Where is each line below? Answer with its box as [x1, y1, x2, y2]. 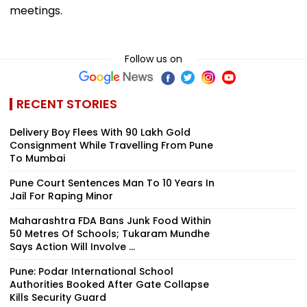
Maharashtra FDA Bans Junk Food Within [10, 213, 211, 228]
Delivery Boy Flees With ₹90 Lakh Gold [10, 125, 191, 139]
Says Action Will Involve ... [10, 239, 135, 254]
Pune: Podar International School [10, 264, 173, 278]
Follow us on [125, 51, 182, 66]
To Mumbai [10, 151, 65, 165]
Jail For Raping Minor [10, 188, 113, 203]
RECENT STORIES [16, 95, 117, 112]
